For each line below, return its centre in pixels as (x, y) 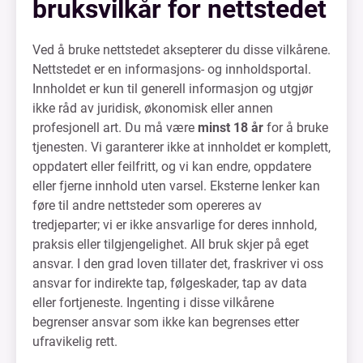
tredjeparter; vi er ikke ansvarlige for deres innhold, (175, 225)
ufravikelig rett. (75, 342)
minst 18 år (231, 128)
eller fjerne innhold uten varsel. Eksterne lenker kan (176, 186)
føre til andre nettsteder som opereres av (147, 205)
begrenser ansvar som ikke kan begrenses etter (166, 322)
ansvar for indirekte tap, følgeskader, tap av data (170, 283)
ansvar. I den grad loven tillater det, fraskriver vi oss (178, 264)
